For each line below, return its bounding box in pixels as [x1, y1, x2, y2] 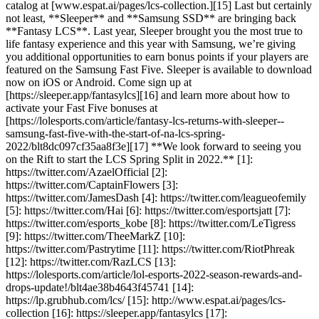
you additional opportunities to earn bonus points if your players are [6, 50, 308, 63]
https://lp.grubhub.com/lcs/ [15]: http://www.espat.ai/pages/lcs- [6, 293, 286, 306]
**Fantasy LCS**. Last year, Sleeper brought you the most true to [6, 24, 303, 37]
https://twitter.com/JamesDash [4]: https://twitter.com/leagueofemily [6, 191, 306, 204]
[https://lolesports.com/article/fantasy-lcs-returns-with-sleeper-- [6, 114, 284, 127]
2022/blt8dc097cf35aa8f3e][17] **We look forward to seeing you [6, 140, 301, 152]
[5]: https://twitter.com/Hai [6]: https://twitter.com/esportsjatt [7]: [6, 204, 291, 216]
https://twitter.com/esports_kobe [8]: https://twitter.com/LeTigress [6, 216, 296, 229]
